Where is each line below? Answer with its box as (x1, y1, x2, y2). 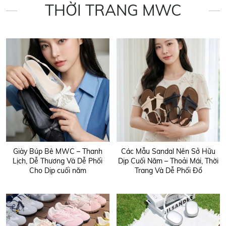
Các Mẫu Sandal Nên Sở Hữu (121, 146, 216, 156)
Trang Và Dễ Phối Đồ (134, 165, 202, 175)
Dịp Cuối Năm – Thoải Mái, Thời (118, 156, 219, 165)
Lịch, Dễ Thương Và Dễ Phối (13, 156, 103, 165)
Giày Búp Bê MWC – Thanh (13, 146, 102, 156)
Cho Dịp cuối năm (29, 165, 86, 175)
